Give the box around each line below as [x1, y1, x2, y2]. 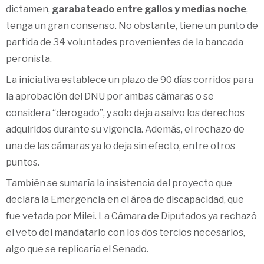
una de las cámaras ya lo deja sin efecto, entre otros [6, 140, 235, 151]
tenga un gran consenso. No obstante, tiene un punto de [6, 20, 258, 32]
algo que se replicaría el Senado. [6, 243, 148, 255]
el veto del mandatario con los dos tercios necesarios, [6, 226, 245, 238]
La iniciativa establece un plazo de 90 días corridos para [6, 74, 253, 85]
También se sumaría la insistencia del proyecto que [6, 177, 232, 189]
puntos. [6, 156, 39, 168]
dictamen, [6, 4, 52, 15]
